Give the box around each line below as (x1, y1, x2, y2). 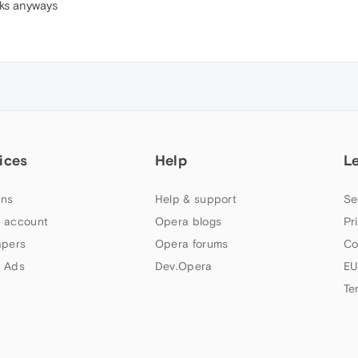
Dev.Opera (154, 260, 213, 273)
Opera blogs (154, 215, 222, 229)
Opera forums (154, 237, 229, 251)
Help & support (154, 193, 237, 206)
